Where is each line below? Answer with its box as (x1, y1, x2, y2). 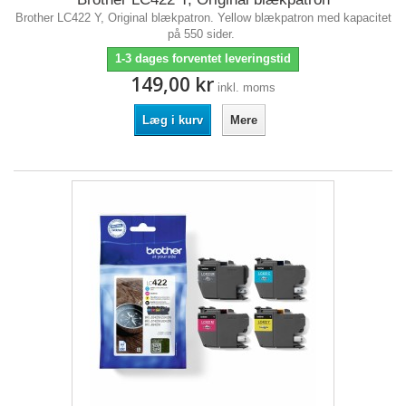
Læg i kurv (141, 113, 203, 127)
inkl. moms (217, 81, 275, 94)
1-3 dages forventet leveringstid (115, 52, 291, 65)
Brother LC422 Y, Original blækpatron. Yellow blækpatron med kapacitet (14, 11, 391, 24)
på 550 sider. (168, 27, 238, 41)
